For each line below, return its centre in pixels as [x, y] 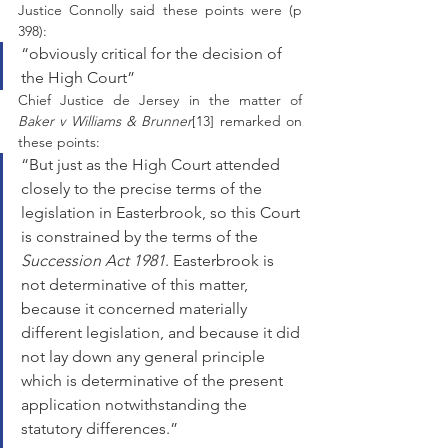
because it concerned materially [136, 308]
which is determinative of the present [154, 380]
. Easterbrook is [221, 260]
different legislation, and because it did [162, 332]
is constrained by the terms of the [139, 236]
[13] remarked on [247, 121]
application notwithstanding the [136, 404]
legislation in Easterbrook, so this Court [162, 212]
